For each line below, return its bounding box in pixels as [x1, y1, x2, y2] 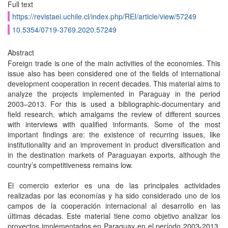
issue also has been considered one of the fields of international [8, 68, 220, 78]
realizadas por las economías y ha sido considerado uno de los [8, 190, 220, 201]
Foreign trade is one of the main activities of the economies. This [8, 58, 220, 68]
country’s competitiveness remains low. [8, 160, 133, 170]
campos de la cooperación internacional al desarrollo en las [8, 201, 220, 211]
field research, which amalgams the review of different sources [8, 109, 220, 119]
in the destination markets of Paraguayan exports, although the [8, 150, 220, 160]
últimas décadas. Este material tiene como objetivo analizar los [8, 211, 220, 221]
